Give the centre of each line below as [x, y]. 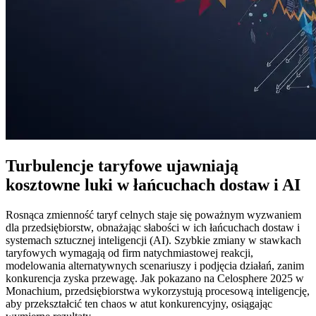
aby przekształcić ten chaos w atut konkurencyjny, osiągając [139, 303]
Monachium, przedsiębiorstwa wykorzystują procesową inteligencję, [158, 291]
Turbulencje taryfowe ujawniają [122, 165]
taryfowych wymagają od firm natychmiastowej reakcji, [129, 253]
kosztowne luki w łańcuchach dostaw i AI [153, 184]
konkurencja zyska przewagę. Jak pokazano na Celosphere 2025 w [155, 278]
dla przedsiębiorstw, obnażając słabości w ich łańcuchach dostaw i [153, 227]
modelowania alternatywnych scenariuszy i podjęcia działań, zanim [155, 265]
